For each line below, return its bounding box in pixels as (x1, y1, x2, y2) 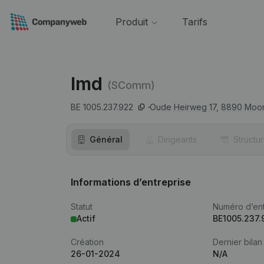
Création (71, 237, 104, 247)
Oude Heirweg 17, (150, 102, 219, 112)
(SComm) (107, 78, 155, 91)
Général (90, 134, 123, 144)
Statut (71, 202, 93, 212)
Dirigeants (158, 134, 197, 144)
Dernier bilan (213, 237, 263, 247)
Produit (115, 16, 148, 28)
